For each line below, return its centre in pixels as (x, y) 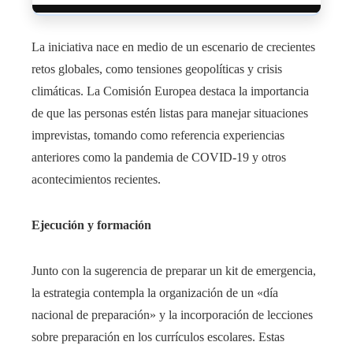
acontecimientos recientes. (96, 179)
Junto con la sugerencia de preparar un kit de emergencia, (174, 270)
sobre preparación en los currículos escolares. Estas (158, 336)
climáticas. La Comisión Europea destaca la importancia (170, 91)
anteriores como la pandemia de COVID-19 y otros (159, 157)
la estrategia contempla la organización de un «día (155, 292)
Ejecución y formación (91, 225)
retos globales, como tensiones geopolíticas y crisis (157, 69)
